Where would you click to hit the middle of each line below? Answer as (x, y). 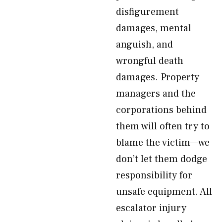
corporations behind (161, 110)
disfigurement (147, 12)
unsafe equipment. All (164, 192)
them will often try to (163, 126)
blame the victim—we (163, 143)
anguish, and (144, 45)
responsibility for (154, 175)
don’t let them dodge (162, 159)
